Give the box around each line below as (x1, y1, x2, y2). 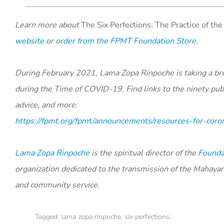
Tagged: (35, 212, 61, 221)
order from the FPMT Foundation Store (55, 35, 196, 46)
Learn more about (15, 19, 81, 30)
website (15, 35, 44, 46)
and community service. (15, 179, 99, 190)
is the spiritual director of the (89, 147, 198, 158)
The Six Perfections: (81, 19, 155, 30)
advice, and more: (15, 99, 77, 110)
